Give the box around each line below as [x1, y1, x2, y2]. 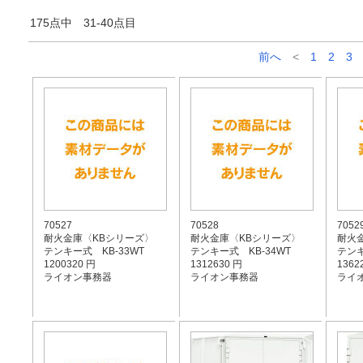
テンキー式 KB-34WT [190, 246, 291, 257]
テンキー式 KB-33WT [43, 246, 144, 257]
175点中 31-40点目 [30, 16, 136, 29]
